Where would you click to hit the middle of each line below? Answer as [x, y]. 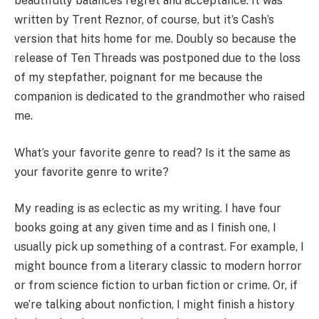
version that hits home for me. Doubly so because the [155, 39]
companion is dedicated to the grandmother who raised [159, 97]
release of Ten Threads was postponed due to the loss [157, 58]
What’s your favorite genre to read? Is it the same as [152, 152]
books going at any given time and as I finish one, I [145, 228]
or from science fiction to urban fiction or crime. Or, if [156, 286]
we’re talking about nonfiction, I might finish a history [155, 305]
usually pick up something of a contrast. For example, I [159, 247]
